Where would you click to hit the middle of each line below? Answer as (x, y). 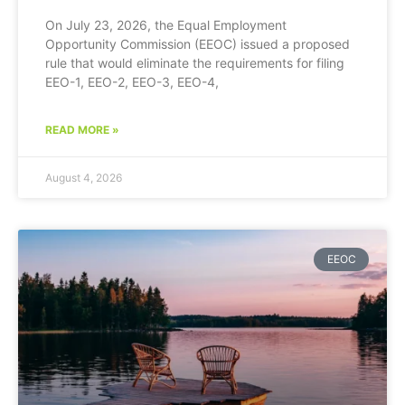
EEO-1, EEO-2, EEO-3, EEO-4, (132, 81)
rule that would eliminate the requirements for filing (195, 62)
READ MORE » (82, 129)
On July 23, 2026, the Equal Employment (166, 24)
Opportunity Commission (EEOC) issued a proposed (198, 43)
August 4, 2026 (84, 177)
